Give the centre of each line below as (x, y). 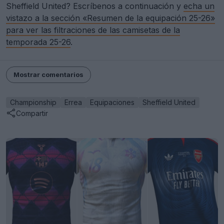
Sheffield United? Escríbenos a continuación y (95, 6)
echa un (199, 6)
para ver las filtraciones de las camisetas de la (93, 30)
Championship (33, 102)
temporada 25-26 (38, 42)
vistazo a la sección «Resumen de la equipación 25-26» (110, 18)
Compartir (32, 113)
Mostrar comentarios (48, 75)
